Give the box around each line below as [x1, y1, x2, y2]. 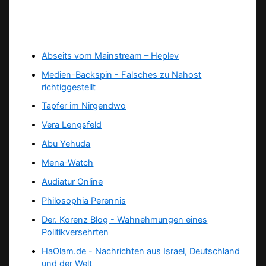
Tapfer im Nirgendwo [42, 100, 126, 112]
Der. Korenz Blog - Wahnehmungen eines [42, 214, 208, 226]
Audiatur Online [42, 176, 103, 188]
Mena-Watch [42, 157, 94, 169]
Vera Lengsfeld [42, 119, 102, 131]
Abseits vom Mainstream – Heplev [42, 50, 179, 61]
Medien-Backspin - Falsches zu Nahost [42, 69, 202, 80]
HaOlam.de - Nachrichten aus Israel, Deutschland [42, 246, 240, 257]
